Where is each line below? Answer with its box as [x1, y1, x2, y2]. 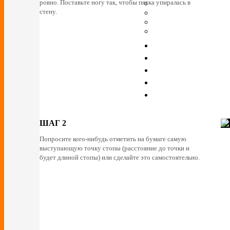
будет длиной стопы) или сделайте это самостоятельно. [40, 154, 200, 162]
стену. [40, 8, 57, 16]
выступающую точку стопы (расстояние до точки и [40, 144, 189, 152]
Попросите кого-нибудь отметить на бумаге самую [40, 135, 186, 143]
